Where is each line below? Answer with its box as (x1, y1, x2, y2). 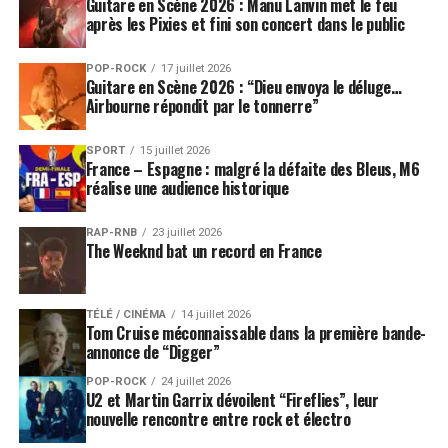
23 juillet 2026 (151, 225, 222, 239)
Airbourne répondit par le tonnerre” (85, 93, 319, 118)
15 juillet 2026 (139, 143, 210, 157)
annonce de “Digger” (85, 339, 220, 364)
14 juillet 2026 (180, 307, 251, 321)
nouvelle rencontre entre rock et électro (85, 406, 351, 431)
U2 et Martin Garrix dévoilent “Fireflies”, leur (85, 387, 379, 412)
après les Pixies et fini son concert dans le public (85, 11, 405, 36)
